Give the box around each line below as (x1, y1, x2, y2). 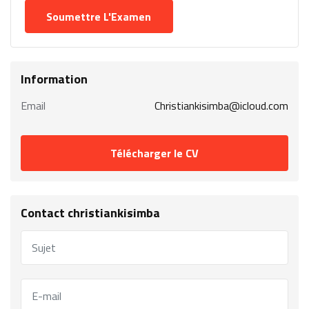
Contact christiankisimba (21, 203, 160, 223)
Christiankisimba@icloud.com (154, 97, 288, 114)
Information (21, 70, 88, 89)
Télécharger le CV (110, 145, 199, 162)
